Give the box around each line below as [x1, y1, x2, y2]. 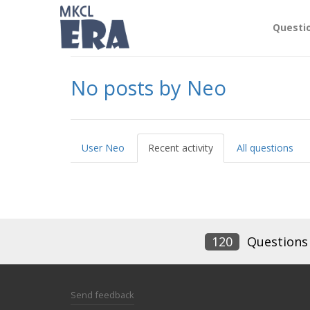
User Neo [82, 141, 125, 154]
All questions [237, 141, 293, 154]
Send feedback [71, 289, 134, 301]
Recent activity [148, 141, 213, 154]
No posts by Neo [71, 74, 226, 101]
